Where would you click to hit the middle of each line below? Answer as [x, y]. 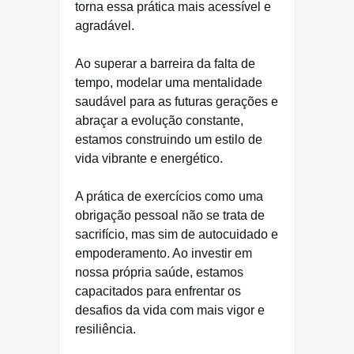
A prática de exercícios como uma [169, 197]
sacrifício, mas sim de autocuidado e [177, 235]
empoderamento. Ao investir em [164, 254]
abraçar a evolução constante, [159, 121]
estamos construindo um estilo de [169, 140]
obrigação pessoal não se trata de [170, 216]
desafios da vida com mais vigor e [170, 311]
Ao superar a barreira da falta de [165, 64]
